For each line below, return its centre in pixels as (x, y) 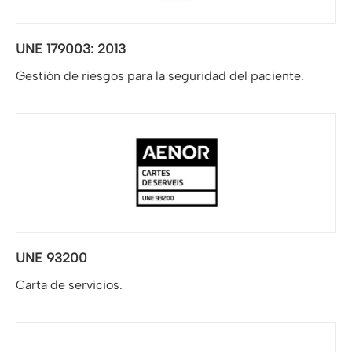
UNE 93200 (51, 257)
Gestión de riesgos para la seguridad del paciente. (160, 75)
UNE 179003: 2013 (71, 48)
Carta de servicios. (69, 284)
